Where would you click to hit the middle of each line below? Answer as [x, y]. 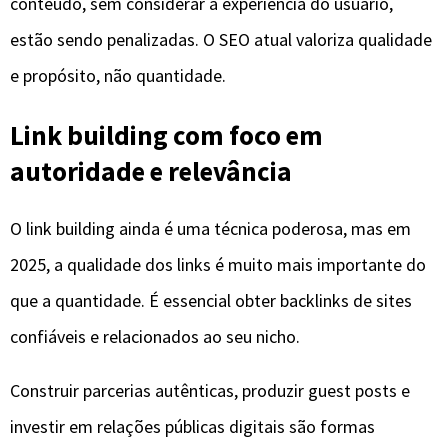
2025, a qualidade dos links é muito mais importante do [218, 265]
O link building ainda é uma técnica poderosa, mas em [210, 229]
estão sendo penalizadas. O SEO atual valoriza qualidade [221, 40]
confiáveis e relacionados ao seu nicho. [155, 337]
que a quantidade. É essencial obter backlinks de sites [211, 301]
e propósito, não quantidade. [118, 76]
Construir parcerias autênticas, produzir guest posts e [210, 391]
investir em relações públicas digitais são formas [192, 427]
